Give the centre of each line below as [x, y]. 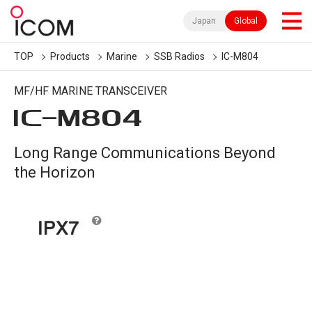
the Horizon [55, 172]
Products [70, 56]
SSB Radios [179, 56]
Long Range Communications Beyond [145, 153]
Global [246, 21]
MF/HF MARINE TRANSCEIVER [91, 91]
